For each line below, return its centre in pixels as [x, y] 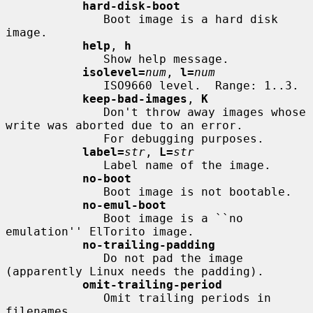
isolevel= [114, 72]
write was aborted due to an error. [124, 125]
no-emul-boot [124, 205]
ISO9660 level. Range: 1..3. [54, 85]
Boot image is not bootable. [54, 191]
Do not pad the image [54, 258]
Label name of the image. [54, 165]
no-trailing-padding [149, 245]
